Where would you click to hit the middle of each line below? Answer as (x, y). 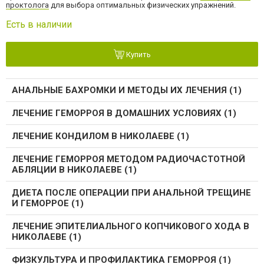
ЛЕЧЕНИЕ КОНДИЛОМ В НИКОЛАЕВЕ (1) (100, 136)
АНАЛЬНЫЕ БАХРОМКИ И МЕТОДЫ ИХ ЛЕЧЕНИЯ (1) (127, 90)
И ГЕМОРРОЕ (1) (48, 203)
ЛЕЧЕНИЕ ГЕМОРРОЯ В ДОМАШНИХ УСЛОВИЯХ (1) (124, 113)
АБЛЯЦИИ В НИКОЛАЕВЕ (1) (74, 169)
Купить (137, 55)
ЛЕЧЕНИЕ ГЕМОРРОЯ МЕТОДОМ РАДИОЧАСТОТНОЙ (128, 159)
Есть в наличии (39, 24)
